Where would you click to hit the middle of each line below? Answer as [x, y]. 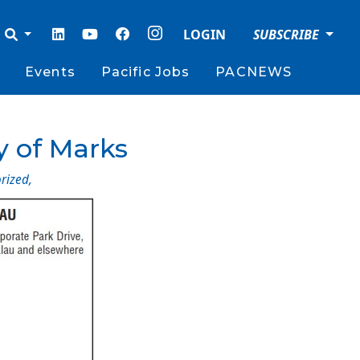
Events [50, 72]
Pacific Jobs [145, 72]
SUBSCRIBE [288, 35]
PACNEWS [254, 72]
